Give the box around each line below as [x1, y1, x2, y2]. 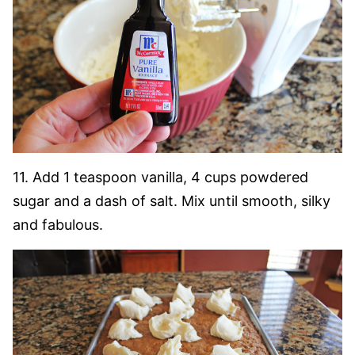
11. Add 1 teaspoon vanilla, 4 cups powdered [13, 169, 308, 186]
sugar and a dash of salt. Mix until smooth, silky [13, 193, 330, 210]
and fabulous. [13, 216, 103, 234]
